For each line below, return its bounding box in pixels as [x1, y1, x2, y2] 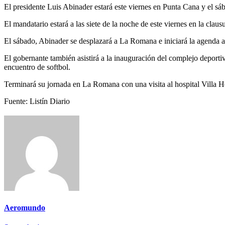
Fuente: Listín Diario [4, 96, 70, 105]
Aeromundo [4, 203, 45, 212]
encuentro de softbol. [4, 62, 70, 71]
